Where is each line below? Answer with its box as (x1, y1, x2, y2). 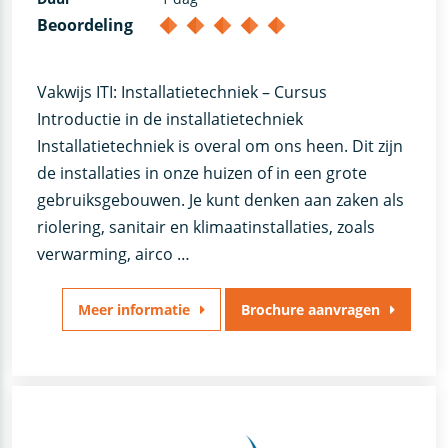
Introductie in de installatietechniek (36, 107, 303, 130)
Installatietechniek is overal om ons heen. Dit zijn (36, 134, 403, 157)
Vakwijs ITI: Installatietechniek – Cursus (36, 80, 327, 103)
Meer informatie (78, 299, 190, 319)
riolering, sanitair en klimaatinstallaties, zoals (36, 215, 375, 238)
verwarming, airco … (36, 242, 190, 265)
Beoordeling (36, 13, 133, 36)
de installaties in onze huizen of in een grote (36, 161, 367, 184)
